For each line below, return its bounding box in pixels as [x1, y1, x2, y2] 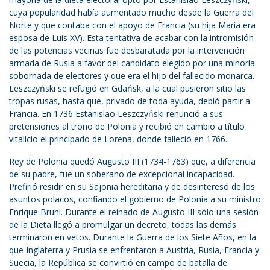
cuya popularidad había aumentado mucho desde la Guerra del [9, 7, 254, 19]
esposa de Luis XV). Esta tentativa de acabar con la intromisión [9, 32, 254, 44]
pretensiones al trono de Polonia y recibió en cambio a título [9, 121, 245, 133]
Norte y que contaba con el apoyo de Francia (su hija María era [9, 19, 256, 31]
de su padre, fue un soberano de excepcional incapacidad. [9, 168, 234, 180]
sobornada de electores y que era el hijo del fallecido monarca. [9, 70, 254, 82]
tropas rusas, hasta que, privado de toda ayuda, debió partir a [9, 95, 250, 107]
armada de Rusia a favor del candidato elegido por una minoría [9, 57, 255, 69]
